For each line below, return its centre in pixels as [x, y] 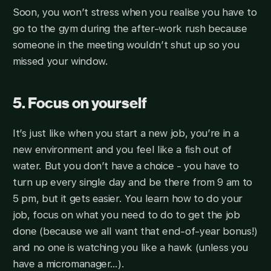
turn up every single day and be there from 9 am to [132, 182]
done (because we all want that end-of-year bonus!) [135, 231]
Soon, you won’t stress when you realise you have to [135, 12]
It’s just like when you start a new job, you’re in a [126, 133]
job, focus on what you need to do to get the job [126, 215]
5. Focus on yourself [80, 104]
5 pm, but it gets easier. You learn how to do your [127, 199]
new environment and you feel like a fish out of [122, 150]
